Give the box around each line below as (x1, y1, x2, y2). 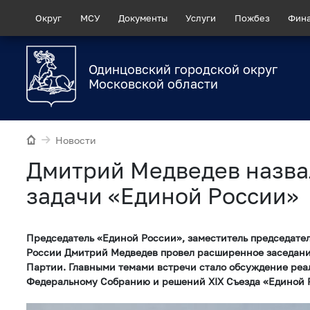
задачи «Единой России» (26, 182, 299, 209)
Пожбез (234, 12, 270, 24)
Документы (118, 12, 167, 24)
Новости (55, 134, 97, 147)
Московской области (89, 76, 218, 92)
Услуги (185, 12, 217, 24)
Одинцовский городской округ (89, 62, 277, 77)
